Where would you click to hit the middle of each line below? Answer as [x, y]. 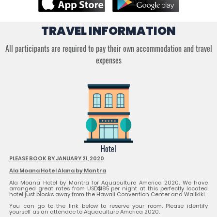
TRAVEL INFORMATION [108, 31]
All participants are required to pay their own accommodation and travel [108, 49]
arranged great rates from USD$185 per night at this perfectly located [108, 188]
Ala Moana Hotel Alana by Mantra [58, 170]
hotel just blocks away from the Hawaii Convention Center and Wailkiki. [108, 194]
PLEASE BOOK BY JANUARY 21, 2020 [57, 158]
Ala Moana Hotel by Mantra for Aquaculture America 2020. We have [108, 182]
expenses [108, 60]
